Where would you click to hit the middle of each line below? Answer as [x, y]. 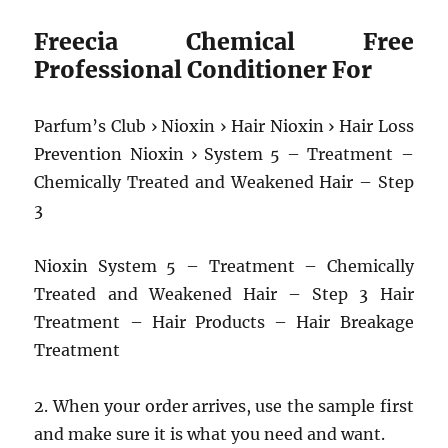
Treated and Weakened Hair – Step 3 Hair [224, 294]
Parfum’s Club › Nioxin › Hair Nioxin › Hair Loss [224, 126]
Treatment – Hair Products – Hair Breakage [224, 322]
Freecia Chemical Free [224, 41]
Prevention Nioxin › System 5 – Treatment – [224, 154]
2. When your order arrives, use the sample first [224, 406]
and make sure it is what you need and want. [210, 434]
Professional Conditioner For [203, 69]
